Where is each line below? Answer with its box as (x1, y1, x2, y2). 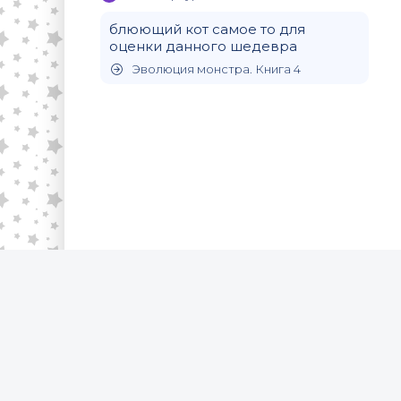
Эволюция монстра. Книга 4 (132, 61, 301, 76)
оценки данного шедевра (109, 37, 297, 55)
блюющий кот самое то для (109, 20, 305, 38)
